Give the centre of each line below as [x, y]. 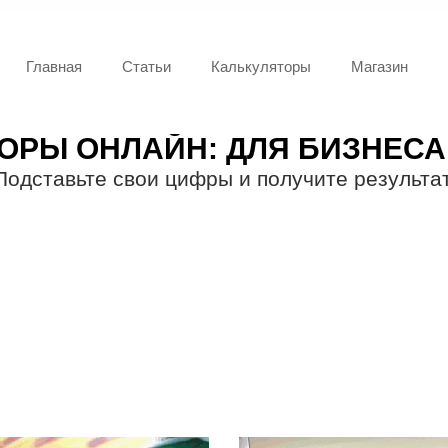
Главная [54, 66]
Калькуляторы [261, 66]
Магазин [380, 66]
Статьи [147, 66]
